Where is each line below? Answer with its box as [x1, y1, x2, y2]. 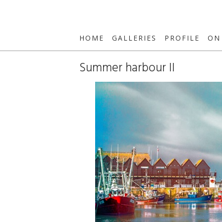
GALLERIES [112, 33, 157, 43]
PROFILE [165, 33, 200, 43]
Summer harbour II [79, 58, 175, 78]
